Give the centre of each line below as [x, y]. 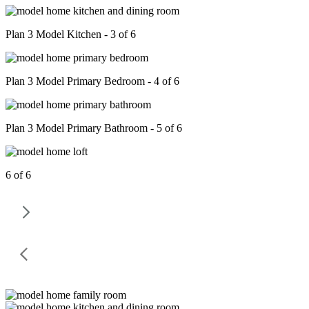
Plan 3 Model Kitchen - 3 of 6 [71, 34]
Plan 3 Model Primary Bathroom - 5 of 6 [94, 128]
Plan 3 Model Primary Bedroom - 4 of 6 [92, 81]
